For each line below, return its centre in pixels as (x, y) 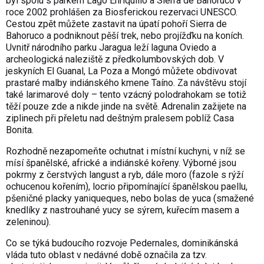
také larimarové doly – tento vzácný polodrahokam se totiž (126, 94)
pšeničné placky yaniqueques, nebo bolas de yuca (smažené (130, 198)
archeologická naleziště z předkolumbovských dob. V (115, 59)
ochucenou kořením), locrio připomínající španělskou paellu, (127, 186)
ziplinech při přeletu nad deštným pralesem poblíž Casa (120, 118)
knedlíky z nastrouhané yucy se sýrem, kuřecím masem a (123, 210)
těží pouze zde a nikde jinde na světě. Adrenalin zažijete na (126, 106)
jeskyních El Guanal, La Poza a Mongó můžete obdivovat (121, 71)
